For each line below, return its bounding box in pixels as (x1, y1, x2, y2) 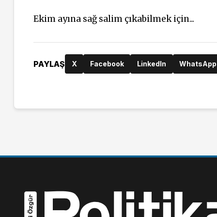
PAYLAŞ (33, 59, 65, 69)
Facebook (90, 60, 124, 68)
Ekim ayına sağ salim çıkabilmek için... (33, 14, 194, 25)
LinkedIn (137, 60, 166, 68)
